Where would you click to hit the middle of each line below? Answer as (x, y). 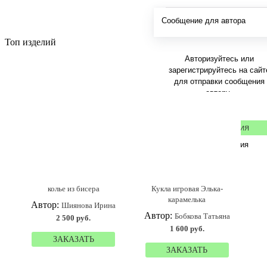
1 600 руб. (187, 229)
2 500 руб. (74, 218)
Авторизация (225, 144)
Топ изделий (30, 42)
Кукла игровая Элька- (187, 189)
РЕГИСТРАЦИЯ (225, 128)
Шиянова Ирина (89, 205)
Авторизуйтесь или (219, 58)
